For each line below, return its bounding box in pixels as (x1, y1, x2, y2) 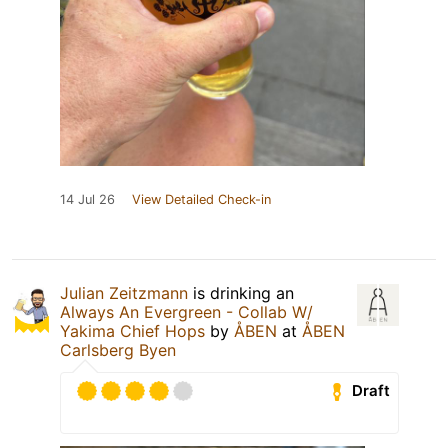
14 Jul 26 (60, 191, 115, 207)
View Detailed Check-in (132, 191, 271, 207)
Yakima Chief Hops (60, 320, 205, 341)
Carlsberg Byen (60, 339, 176, 360)
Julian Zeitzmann (60, 282, 188, 303)
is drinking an (188, 282, 294, 303)
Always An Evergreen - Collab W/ (60, 301, 313, 322)
